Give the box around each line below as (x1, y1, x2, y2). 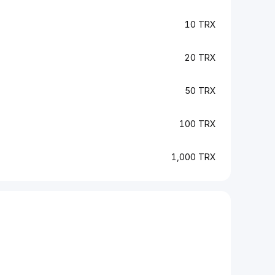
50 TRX (185, 85, 216, 96)
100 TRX (179, 118, 216, 129)
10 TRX (185, 19, 216, 29)
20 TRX (184, 52, 216, 63)
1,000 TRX (171, 152, 216, 162)
